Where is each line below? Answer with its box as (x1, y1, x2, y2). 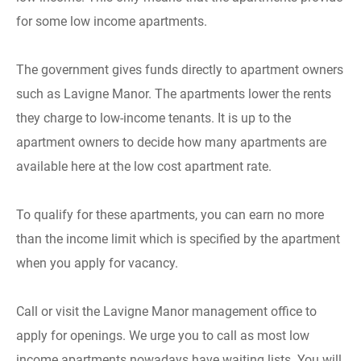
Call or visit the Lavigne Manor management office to (16, 304, 317, 319)
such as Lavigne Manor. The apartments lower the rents (16, 86, 331, 102)
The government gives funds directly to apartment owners (16, 62, 343, 77)
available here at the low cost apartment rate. (16, 159, 272, 174)
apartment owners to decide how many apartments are (16, 135, 326, 150)
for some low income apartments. (16, 14, 207, 29)
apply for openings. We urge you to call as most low (16, 328, 309, 343)
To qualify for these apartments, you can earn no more (16, 207, 324, 222)
